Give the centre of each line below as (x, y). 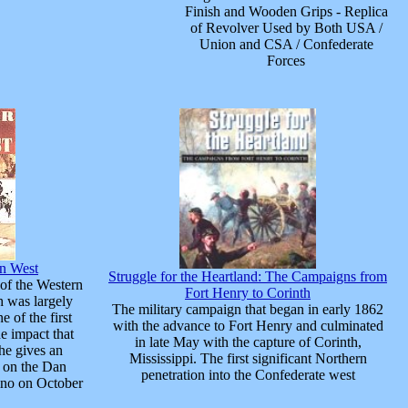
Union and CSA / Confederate (286, 44)
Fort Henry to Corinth (248, 293)
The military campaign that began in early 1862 (248, 309)
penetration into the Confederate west (248, 375)
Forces (286, 61)
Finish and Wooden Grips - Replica (286, 11)
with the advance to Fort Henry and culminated (248, 326)
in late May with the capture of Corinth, (248, 342)
